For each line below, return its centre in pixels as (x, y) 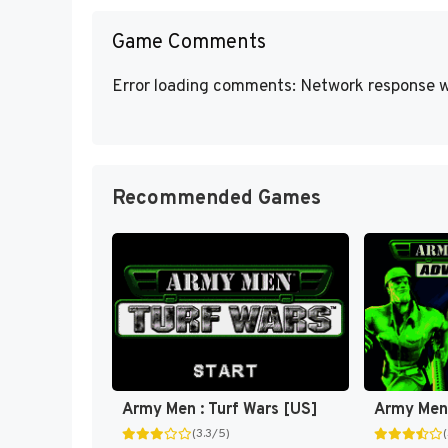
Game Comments (189, 42)
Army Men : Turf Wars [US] (220, 410)
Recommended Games (216, 199)
